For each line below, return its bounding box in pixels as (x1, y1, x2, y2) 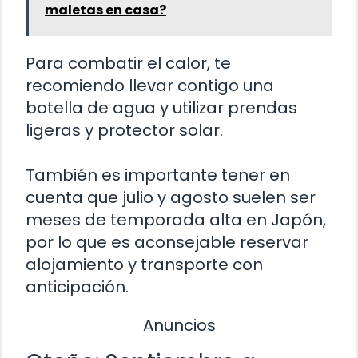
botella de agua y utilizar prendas (26, 97, 297, 120)
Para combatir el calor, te (26, 52, 231, 75)
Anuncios (142, 314, 216, 337)
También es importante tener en (26, 164, 290, 187)
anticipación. (26, 276, 129, 299)
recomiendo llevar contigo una (26, 74, 274, 97)
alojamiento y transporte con (26, 253, 263, 276)
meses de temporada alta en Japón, (26, 209, 326, 232)
